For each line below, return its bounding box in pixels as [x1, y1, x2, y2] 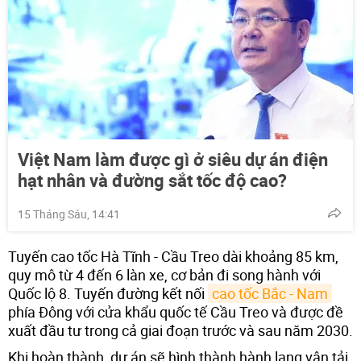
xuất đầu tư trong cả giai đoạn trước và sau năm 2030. [8, 320, 353, 340]
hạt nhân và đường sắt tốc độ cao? [18, 168, 287, 192]
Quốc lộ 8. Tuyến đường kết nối [8, 283, 208, 303]
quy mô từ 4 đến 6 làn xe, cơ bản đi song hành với [8, 264, 321, 284]
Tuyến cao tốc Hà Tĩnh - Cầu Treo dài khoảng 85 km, [8, 246, 338, 266]
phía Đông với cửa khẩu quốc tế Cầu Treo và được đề [8, 301, 343, 322]
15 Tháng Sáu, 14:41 [18, 205, 120, 222]
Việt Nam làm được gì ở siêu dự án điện [18, 147, 328, 171]
